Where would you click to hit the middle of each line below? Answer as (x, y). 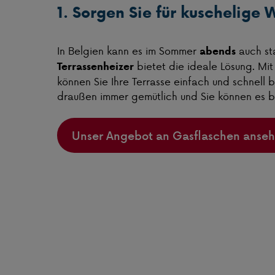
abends (218, 51)
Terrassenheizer (95, 67)
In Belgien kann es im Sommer (128, 51)
